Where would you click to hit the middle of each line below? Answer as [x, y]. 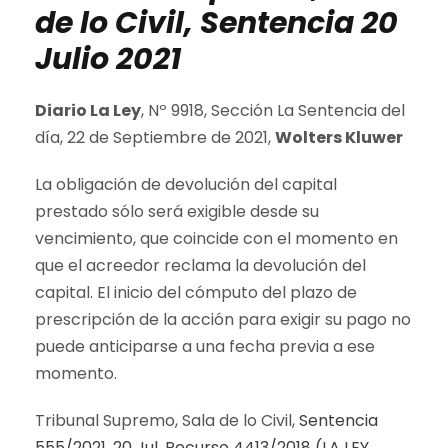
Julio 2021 [108, 59]
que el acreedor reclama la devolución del [200, 266]
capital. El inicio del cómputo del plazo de [196, 293]
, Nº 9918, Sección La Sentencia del [273, 111]
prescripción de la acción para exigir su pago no [223, 320]
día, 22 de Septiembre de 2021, [155, 138]
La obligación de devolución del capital [186, 185]
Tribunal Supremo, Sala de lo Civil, [167, 421]
